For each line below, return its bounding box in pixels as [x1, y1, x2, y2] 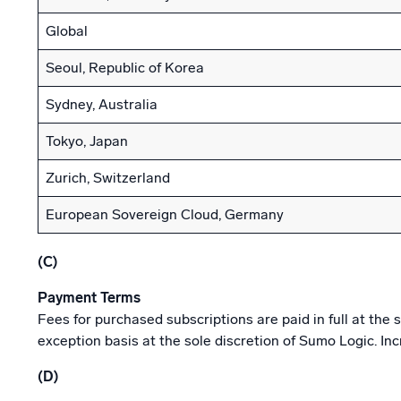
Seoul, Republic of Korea [46, 59, 204, 76]
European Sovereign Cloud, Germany [46, 206, 284, 223]
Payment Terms [38, 289, 141, 306]
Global [46, 22, 88, 39]
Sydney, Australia [46, 96, 158, 113]
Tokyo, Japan [46, 132, 128, 149]
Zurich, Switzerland [46, 169, 170, 186]
